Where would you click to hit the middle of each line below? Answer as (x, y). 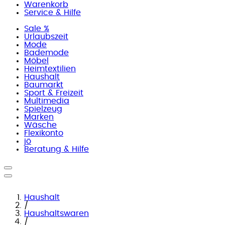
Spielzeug (43, 109)
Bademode (46, 53)
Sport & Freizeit (54, 93)
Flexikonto (44, 133)
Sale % (37, 29)
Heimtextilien (50, 69)
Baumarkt (44, 85)
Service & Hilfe (52, 13)
